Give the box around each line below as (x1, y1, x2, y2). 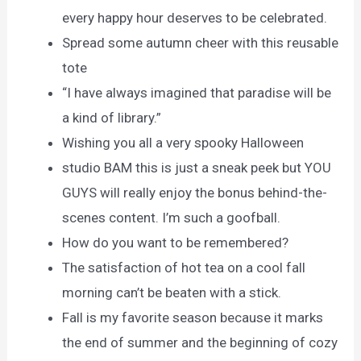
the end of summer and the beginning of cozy (62, 334, 338, 351)
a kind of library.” (62, 109, 162, 126)
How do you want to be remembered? (62, 234, 289, 251)
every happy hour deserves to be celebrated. (62, 9, 328, 26)
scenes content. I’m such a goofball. (62, 209, 281, 226)
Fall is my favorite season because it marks (62, 309, 324, 326)
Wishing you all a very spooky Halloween (62, 134, 305, 151)
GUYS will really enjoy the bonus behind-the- (62, 184, 328, 201)
